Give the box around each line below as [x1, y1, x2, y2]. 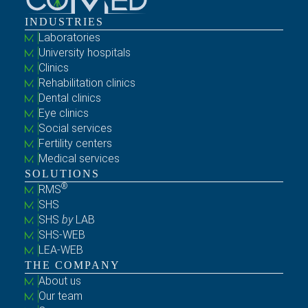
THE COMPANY [25, 259, 120, 272]
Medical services [38, 152, 120, 166]
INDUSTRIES [25, 16, 104, 28]
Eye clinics [38, 107, 89, 120]
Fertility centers [38, 137, 112, 151]
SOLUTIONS [25, 168, 100, 180]
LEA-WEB [38, 243, 83, 257]
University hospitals [38, 46, 131, 60]
